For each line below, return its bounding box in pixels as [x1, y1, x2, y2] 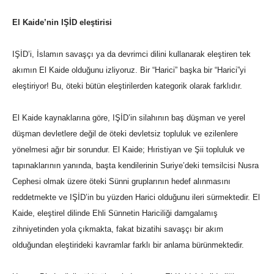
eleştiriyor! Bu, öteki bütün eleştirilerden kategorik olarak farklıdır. [12, 81, 242, 91]
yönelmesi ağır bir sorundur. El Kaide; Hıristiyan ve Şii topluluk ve [12, 145, 245, 155]
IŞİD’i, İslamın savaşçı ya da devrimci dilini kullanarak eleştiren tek [12, 50, 251, 59]
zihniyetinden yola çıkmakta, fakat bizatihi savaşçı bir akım [12, 224, 223, 234]
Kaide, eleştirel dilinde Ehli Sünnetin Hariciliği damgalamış [12, 209, 218, 218]
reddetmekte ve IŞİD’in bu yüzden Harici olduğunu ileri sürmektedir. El [12, 193, 260, 202]
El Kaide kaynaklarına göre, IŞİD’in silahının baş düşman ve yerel [12, 113, 245, 123]
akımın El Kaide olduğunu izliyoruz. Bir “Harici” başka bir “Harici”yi [12, 65, 246, 75]
